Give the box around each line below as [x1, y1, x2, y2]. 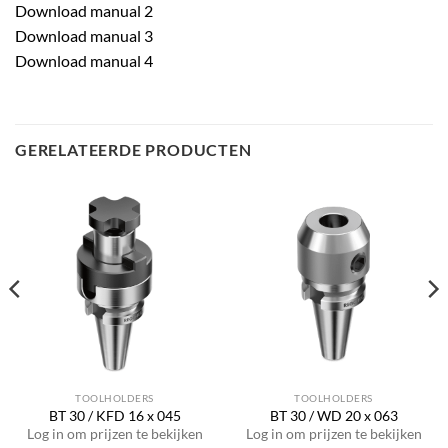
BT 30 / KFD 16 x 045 [48, 407, 181, 424]
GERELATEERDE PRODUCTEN [15, 140, 252, 160]
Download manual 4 [15, 51, 153, 71]
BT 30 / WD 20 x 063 [269, 407, 398, 424]
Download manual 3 [15, 26, 153, 46]
